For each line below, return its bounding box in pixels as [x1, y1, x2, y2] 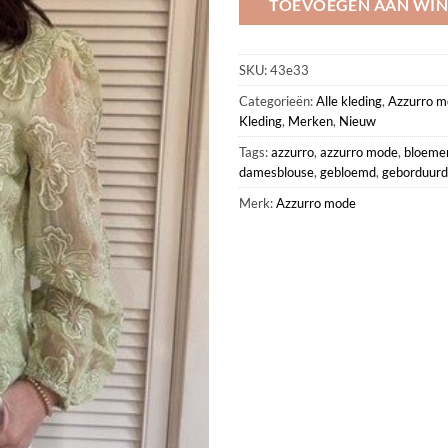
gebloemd [320, 163, 376, 180]
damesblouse [239, 163, 314, 180]
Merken [288, 112, 333, 129]
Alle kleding [316, 92, 382, 109]
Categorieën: [239, 92, 316, 109]
